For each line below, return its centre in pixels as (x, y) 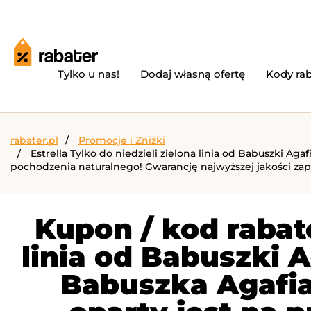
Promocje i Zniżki (122, 140)
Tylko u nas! (89, 74)
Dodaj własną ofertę (193, 74)
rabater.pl (34, 140)
